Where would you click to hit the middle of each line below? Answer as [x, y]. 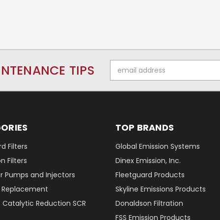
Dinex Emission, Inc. [148, 161]
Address [124, 75]
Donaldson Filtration [149, 204]
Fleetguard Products [150, 175]
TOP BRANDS [144, 128]
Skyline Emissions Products [160, 189]
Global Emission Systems [157, 147]
